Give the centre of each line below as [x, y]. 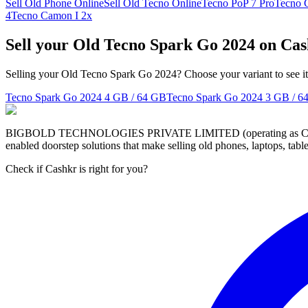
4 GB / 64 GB [135, 97]
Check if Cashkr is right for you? [77, 168]
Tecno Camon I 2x [52, 15]
